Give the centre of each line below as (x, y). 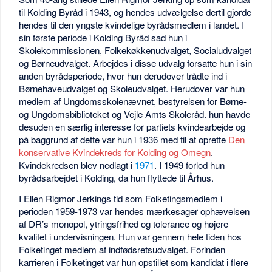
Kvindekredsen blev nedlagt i (77, 165)
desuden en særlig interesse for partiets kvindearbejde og (132, 126)
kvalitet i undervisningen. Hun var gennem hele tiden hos (131, 237)
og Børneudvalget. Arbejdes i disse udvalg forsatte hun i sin (136, 63)
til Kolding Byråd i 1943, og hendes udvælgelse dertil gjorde (135, 12)
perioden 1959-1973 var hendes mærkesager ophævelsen (134, 211)
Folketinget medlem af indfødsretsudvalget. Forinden (122, 250)
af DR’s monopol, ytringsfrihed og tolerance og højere (124, 224)
